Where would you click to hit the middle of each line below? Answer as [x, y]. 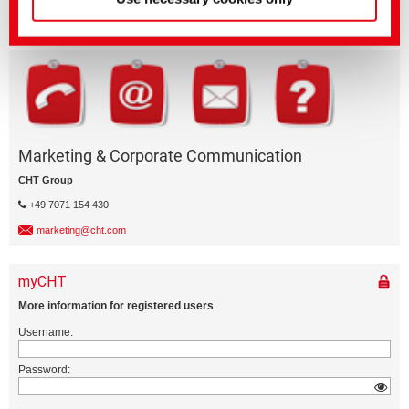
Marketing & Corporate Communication [160, 156]
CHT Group [46, 180]
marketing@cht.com [81, 231]
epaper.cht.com [61, 16]
